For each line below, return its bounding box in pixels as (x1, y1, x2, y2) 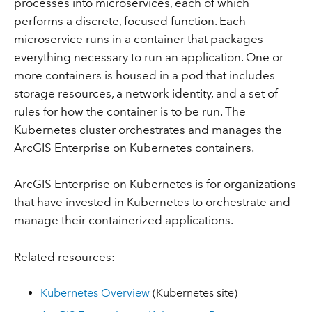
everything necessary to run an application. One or (13, 49, 283, 64)
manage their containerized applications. (13, 213, 233, 228)
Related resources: (13, 249, 115, 264)
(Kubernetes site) (150, 286, 238, 299)
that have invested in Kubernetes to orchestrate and (13, 195, 290, 210)
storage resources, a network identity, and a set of (13, 86, 278, 100)
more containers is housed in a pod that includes (13, 68, 275, 82)
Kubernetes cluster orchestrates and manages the (13, 122, 282, 136)
